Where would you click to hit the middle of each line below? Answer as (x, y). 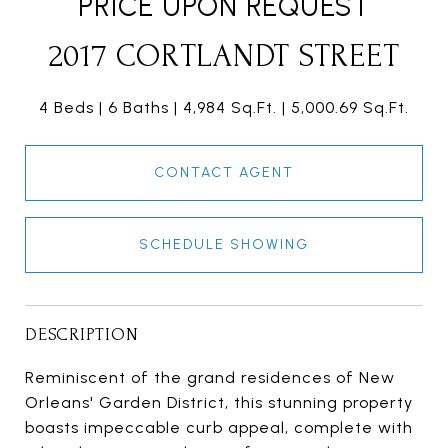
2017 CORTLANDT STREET (224, 57)
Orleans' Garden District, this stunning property (219, 403)
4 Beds (66, 108)
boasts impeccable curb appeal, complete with (219, 428)
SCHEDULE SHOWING (224, 245)
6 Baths (138, 108)
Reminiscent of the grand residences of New (210, 378)
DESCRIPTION (82, 335)
